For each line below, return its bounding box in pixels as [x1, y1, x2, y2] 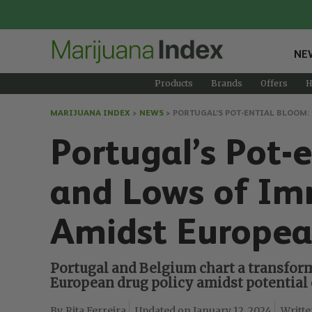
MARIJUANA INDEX [50, 107, 130, 118]
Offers [260, 77, 288, 88]
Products [154, 77, 193, 88]
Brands [210, 77, 242, 88]
